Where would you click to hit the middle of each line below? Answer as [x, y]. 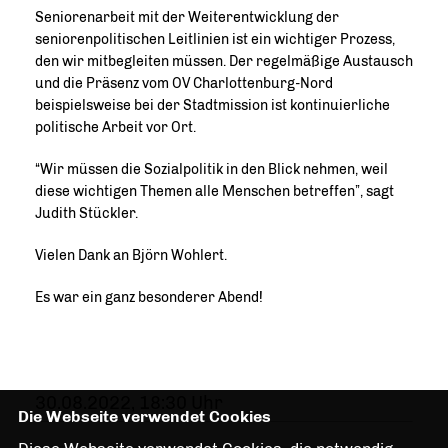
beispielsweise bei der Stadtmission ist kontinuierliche [212, 105]
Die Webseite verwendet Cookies [144, 416]
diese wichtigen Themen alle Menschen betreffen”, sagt [214, 191]
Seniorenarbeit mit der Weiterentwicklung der [187, 17]
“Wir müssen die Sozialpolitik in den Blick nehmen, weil [211, 169]
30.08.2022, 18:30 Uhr [129, 402]
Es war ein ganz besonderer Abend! [149, 297]
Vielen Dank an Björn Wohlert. [131, 255]
